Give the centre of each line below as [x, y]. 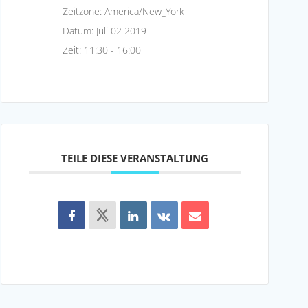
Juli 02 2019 [121, 30]
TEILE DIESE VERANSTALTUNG [135, 158]
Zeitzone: [84, 11]
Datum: [79, 30]
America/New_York [144, 11]
